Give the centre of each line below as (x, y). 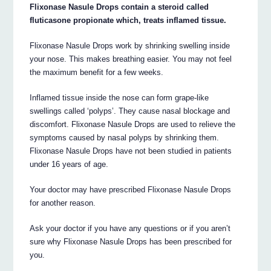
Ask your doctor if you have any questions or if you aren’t (130, 228)
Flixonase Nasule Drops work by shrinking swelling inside (130, 45)
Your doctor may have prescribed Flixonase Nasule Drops (131, 189)
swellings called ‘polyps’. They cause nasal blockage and (130, 111)
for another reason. (63, 203)
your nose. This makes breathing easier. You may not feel (131, 59)
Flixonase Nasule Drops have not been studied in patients (131, 151)
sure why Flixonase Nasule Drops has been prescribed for (131, 241)
